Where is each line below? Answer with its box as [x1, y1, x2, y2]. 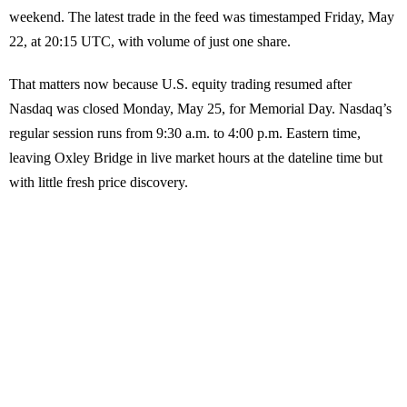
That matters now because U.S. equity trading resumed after [9, 76, 352, 93]
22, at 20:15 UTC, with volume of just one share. [9, 34, 291, 50]
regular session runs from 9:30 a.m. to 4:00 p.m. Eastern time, [9, 125, 361, 142]
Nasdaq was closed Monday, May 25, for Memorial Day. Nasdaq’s [9, 101, 392, 117]
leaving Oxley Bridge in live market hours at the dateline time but [9, 150, 382, 166]
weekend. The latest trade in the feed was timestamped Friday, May [9, 9, 394, 25]
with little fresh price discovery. [9, 174, 188, 191]
